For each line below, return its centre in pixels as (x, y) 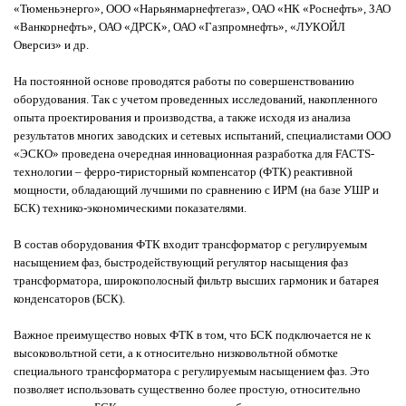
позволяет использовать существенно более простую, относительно (187, 389)
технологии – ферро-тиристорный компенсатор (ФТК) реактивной (183, 171)
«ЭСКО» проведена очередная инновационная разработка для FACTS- (194, 153)
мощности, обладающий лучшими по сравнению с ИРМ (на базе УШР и (196, 189)
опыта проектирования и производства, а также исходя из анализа (182, 117)
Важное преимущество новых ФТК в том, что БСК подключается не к (192, 334)
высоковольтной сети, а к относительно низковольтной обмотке (176, 353)
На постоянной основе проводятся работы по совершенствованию (184, 81)
